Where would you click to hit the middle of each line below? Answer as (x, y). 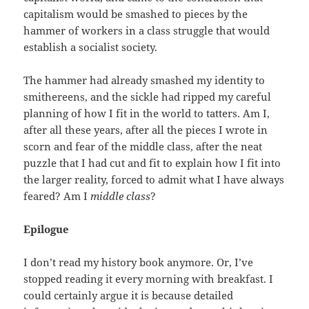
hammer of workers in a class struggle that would (147, 31)
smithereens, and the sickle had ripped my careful (148, 97)
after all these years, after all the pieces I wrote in (146, 130)
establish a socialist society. (91, 47)
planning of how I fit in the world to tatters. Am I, (147, 113)
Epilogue (47, 229)
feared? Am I (57, 196)
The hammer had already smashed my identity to (144, 80)
